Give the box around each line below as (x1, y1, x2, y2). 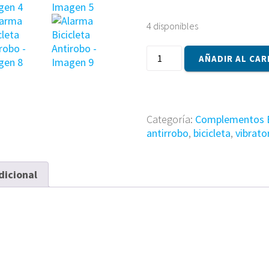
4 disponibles (146, 20, 198, 33)
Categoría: (146, 112, 195, 127)
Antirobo (145, 73, 184, 87)
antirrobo (146, 126, 189, 141)
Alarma (145, 45, 177, 59)
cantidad (145, 86, 185, 101)
